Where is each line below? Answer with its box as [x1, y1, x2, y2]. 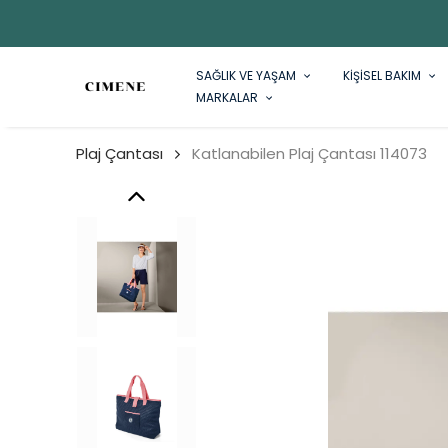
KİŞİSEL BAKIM [343, 67, 421, 84]
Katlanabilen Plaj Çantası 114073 [192, 143, 427, 164]
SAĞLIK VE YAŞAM [196, 67, 296, 84]
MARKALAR [196, 89, 258, 106]
